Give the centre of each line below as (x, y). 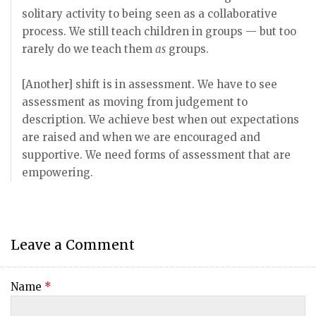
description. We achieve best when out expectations (160, 120)
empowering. (57, 172)
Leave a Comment (73, 245)
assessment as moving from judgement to (135, 102)
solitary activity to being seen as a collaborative (150, 14)
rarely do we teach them (89, 49)
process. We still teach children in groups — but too (159, 31)
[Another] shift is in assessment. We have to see (150, 84)
